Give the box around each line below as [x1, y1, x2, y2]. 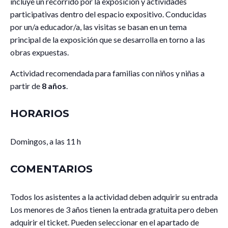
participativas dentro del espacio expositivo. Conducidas [10, 9, 207, 19]
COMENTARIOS [10, 163, 93, 175]
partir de [10, 81, 40, 91]
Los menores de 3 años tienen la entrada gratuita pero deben [10, 205, 218, 214]
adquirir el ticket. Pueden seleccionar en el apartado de [10, 217, 199, 227]
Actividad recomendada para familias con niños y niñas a [10, 68, 205, 78]
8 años [40, 81, 66, 91]
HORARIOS [10, 107, 69, 120]
